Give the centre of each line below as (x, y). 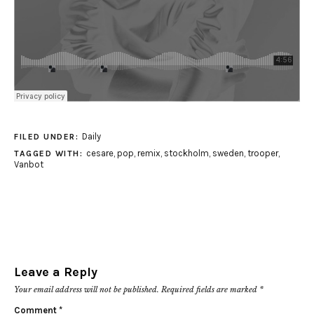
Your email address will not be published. (87, 290)
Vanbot (29, 165)
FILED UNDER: (48, 137)
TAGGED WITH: (50, 154)
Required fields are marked (210, 290)
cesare (100, 153)
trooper (262, 153)
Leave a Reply (56, 272)
